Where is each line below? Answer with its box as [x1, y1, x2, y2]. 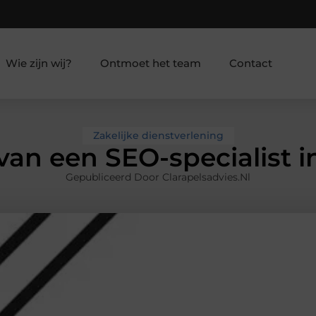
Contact [229, 56, 272, 70]
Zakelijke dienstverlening [92, 129, 224, 142]
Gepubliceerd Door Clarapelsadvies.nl [66, 171, 250, 184]
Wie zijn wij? [5, 56, 72, 70]
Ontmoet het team [99, 56, 201, 70]
